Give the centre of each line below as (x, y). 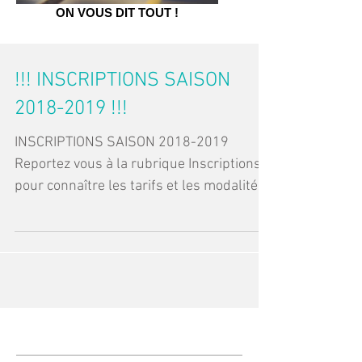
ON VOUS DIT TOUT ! (117, 13)
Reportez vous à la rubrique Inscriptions (138, 164)
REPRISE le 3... (60, 208)
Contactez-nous (71, 327)
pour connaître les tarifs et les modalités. (141, 186)
